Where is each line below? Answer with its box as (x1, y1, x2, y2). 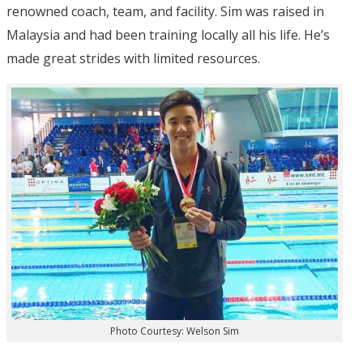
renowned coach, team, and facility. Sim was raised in (6, 2, 324, 20)
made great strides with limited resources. (6, 49, 260, 67)
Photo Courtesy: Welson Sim (109, 324, 239, 339)
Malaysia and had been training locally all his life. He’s (6, 25, 330, 44)
